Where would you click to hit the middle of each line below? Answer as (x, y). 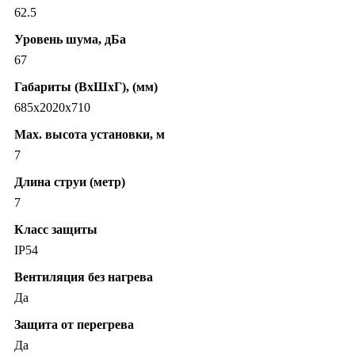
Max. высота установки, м (90, 135)
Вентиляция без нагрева (84, 277)
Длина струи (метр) (70, 182)
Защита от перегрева (74, 325)
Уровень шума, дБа (70, 40)
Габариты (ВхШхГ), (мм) (86, 87)
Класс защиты (56, 230)
